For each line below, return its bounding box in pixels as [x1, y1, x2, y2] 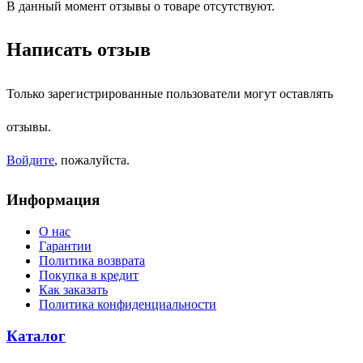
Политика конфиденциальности [39, 297, 216, 312]
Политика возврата [39, 254, 145, 268]
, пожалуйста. [54, 152, 130, 167]
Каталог [6, 327, 66, 344]
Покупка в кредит [39, 268, 139, 283]
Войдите [6, 152, 54, 167]
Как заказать [39, 283, 108, 297]
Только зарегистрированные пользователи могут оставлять [6, 86, 333, 100]
